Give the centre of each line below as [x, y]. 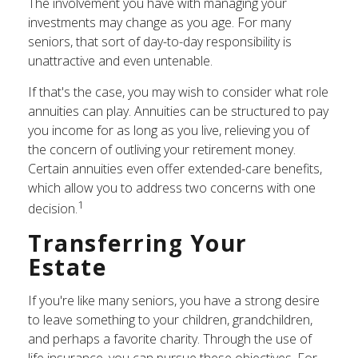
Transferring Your [138, 243]
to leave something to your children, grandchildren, [170, 320]
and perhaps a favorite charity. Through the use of [170, 339]
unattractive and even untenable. [120, 61]
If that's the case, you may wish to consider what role [178, 92]
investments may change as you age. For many [159, 22]
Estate [67, 267]
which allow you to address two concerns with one [172, 188]
